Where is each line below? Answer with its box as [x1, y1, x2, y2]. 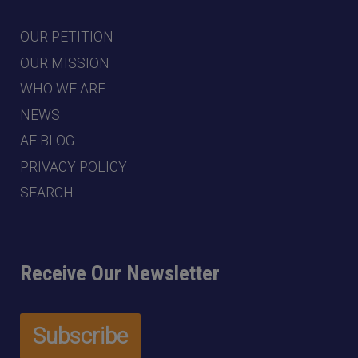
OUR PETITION [20, 29, 113, 45]
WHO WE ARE [20, 81, 105, 97]
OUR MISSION [20, 54, 109, 71]
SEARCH [20, 185, 74, 201]
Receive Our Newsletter [20, 261, 220, 285]
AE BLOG [20, 133, 74, 149]
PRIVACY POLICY [20, 158, 127, 175]
